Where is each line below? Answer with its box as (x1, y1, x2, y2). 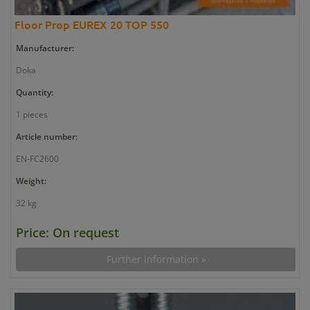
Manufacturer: (16, 42, 74, 54)
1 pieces (16, 108, 48, 120)
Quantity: (16, 86, 53, 98)
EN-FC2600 (16, 152, 59, 165)
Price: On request (16, 224, 119, 241)
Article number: (16, 130, 77, 143)
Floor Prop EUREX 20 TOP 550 (15, 16, 169, 32)
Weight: (16, 174, 46, 187)
